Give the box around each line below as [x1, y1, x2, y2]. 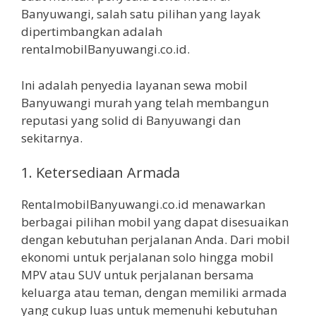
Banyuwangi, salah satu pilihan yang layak [21, 6, 260, 23]
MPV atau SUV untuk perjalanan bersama [21, 267, 254, 284]
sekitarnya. [21, 129, 83, 146]
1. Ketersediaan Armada [21, 163, 180, 183]
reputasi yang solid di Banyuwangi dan [21, 111, 241, 128]
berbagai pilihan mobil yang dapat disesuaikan [21, 214, 288, 231]
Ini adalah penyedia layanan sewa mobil [21, 76, 248, 93]
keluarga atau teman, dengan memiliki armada [21, 284, 287, 301]
